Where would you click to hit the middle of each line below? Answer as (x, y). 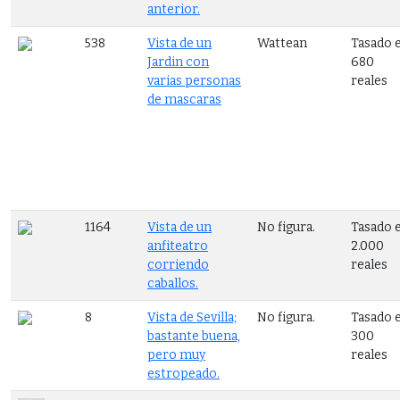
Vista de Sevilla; (192, 317)
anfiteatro (178, 246)
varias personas (194, 80)
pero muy (176, 354)
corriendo (178, 264)
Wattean (282, 43)
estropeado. (183, 373)
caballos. (173, 283)
